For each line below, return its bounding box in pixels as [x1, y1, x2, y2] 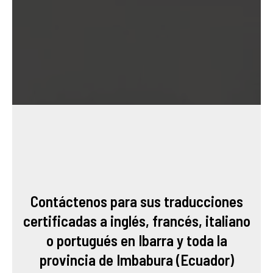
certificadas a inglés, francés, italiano [23, 211, 250, 230]
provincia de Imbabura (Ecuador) [39, 250, 234, 269]
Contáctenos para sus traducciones [30, 192, 243, 211]
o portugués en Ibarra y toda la [46, 231, 227, 250]
